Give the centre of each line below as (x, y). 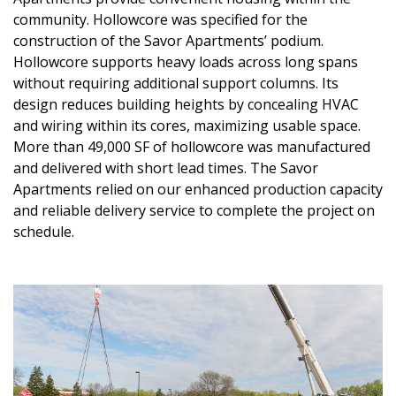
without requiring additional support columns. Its (176, 84)
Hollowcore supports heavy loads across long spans (186, 62)
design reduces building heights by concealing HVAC (186, 105)
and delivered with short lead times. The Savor (166, 168)
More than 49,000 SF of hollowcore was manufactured (192, 147)
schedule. (44, 232)
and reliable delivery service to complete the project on (194, 211)
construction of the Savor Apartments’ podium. (168, 41)
